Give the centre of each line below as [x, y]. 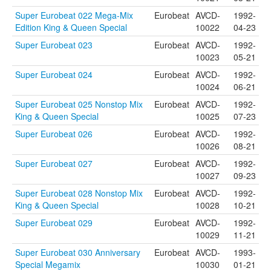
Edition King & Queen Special [71, 27]
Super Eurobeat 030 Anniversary [78, 252]
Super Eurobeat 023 [54, 45]
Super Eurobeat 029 [54, 223]
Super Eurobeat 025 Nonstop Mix [79, 104]
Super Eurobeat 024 [54, 74]
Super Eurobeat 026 [54, 134]
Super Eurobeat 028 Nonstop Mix [79, 193]
